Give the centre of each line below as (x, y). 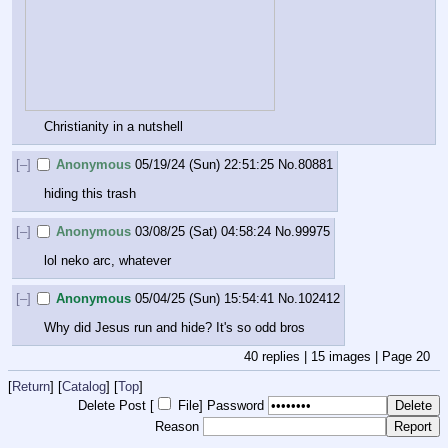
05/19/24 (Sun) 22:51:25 (205, 165)
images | (353, 356)
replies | (284, 356)
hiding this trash (90, 193)
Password (235, 406)
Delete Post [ (116, 406)
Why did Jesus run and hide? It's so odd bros (174, 327)
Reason (177, 427)
